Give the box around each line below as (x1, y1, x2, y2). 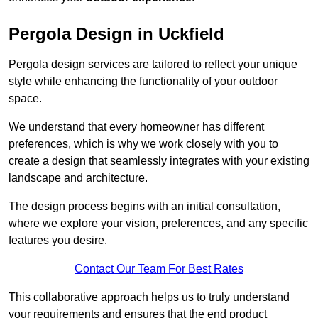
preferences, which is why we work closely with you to (9, 138, 278, 150)
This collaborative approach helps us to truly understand (9, 291, 290, 304)
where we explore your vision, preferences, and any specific (9, 217, 308, 230)
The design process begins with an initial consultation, (9, 200, 280, 213)
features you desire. (9, 234, 107, 247)
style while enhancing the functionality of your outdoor (9, 75, 278, 88)
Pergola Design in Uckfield (9, 24, 224, 44)
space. (9, 92, 42, 105)
